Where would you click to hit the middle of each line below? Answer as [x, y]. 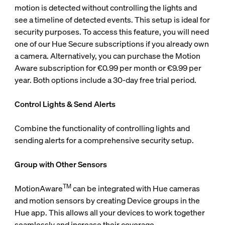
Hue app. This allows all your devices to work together [109, 213]
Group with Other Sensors [61, 164]
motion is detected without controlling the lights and [105, 8]
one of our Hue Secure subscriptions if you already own [111, 44]
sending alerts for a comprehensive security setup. [104, 140]
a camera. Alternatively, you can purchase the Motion [107, 56]
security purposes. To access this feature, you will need [111, 32]
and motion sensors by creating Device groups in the [107, 201]
